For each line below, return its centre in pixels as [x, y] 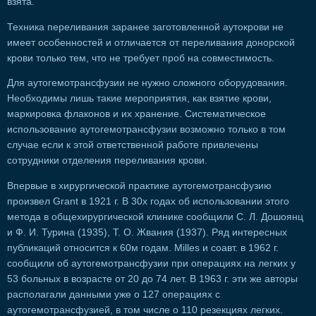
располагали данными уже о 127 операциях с [114, 294]
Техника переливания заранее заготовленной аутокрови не [145, 27]
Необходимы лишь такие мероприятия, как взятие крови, [139, 99]
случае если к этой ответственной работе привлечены [133, 145]
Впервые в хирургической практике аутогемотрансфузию [139, 186]
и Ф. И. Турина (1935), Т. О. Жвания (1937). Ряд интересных [147, 232]
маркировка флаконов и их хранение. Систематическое [136, 114]
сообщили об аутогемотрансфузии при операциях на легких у [151, 263]
